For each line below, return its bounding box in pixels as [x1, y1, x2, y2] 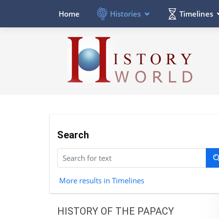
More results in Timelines [59, 175, 144, 185]
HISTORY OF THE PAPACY [57, 205, 174, 217]
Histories [110, 8, 141, 19]
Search [57, 129, 89, 141]
